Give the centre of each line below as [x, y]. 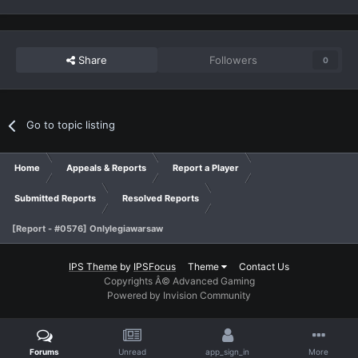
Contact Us [264, 267]
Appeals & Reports [106, 168]
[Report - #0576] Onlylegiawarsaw [88, 229]
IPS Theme [93, 267]
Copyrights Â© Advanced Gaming [179, 281]
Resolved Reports [161, 199]
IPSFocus [155, 267]
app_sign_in [227, 352]
